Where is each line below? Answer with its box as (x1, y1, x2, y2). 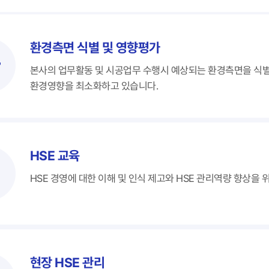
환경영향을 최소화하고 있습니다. (30, 80, 159, 92)
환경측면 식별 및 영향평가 (30, 40, 160, 55)
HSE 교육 (30, 148, 80, 163)
